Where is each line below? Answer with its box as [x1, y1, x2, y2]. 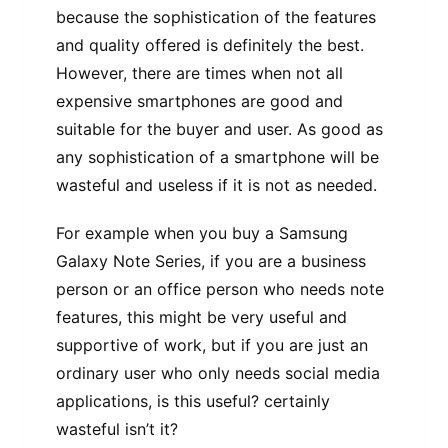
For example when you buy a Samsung [56, 222, 348, 243]
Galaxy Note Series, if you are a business [56, 250, 366, 271]
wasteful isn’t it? [56, 418, 178, 439]
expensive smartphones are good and [56, 90, 343, 111]
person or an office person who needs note [56, 278, 384, 299]
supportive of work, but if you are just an [56, 334, 368, 355]
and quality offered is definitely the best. [56, 34, 364, 55]
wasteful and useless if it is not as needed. [56, 174, 377, 195]
